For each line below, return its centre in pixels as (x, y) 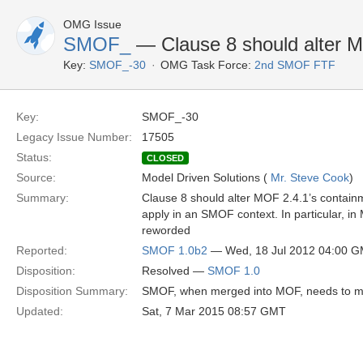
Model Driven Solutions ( (206, 177)
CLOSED (165, 158)
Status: (34, 157)
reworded (166, 230)
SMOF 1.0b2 (175, 250)
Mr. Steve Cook (310, 177)
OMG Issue (92, 24)
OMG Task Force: (206, 65)
